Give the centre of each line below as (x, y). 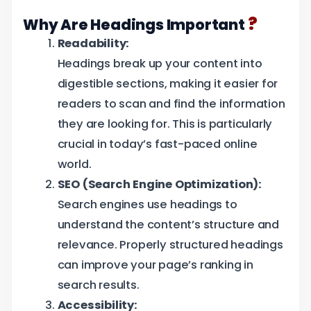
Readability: (93, 44)
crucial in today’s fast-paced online (157, 144)
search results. (98, 285)
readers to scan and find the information (171, 104)
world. (74, 165)
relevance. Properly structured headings (170, 245)
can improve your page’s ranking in (155, 265)
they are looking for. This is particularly (165, 124)
